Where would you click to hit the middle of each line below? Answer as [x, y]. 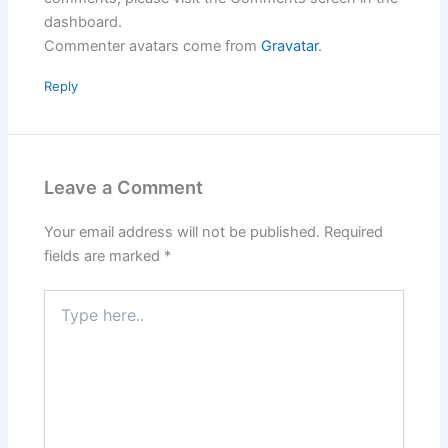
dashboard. [83, 22]
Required [354, 232]
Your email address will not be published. [182, 232]
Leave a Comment [124, 186]
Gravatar [290, 46]
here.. [62, 319]
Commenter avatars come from [153, 46]
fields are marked [104, 256]
